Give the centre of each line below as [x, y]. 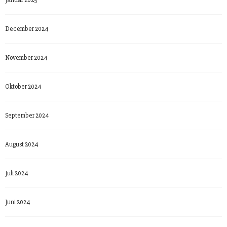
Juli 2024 [16, 173]
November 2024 [26, 58]
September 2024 [27, 115]
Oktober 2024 [23, 86]
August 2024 [22, 144]
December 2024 [27, 29]
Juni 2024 [17, 202]
